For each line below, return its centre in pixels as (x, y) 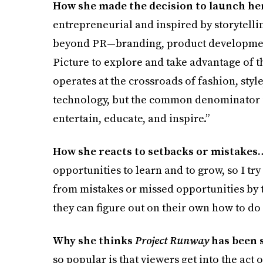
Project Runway (172, 240)
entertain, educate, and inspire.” (131, 118)
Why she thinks (94, 240)
